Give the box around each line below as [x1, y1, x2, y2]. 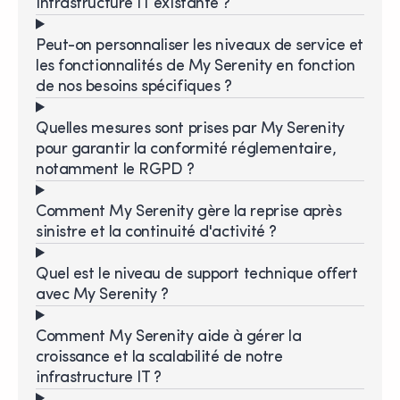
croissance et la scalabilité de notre [36, 348, 283, 366]
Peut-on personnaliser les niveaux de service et [36, 37, 363, 54]
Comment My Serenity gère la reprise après [36, 203, 342, 221]
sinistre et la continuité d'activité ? [36, 223, 277, 241]
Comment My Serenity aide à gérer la [36, 328, 302, 346]
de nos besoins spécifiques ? [36, 78, 232, 96]
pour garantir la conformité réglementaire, [36, 140, 337, 158]
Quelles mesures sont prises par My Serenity [36, 120, 345, 137]
